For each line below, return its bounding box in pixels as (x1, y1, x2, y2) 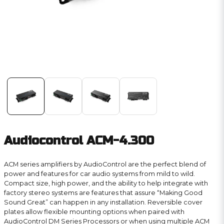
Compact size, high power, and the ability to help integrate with (4, 179, 208, 187)
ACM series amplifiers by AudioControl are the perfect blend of (4, 160, 206, 168)
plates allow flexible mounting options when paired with (4, 208, 184, 215)
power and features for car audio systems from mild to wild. (4, 170, 195, 177)
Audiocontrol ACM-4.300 (4, 133, 154, 148)
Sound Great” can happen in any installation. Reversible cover (4, 198, 202, 206)
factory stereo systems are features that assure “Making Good (4, 189, 202, 196)
